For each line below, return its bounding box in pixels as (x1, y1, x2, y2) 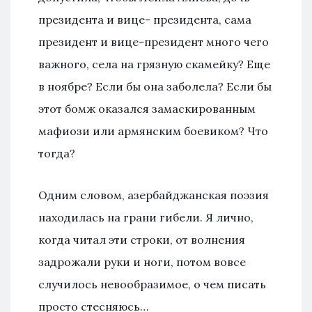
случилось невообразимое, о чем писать (38, 276, 266, 291)
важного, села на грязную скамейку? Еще (38, 56, 270, 71)
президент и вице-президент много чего (38, 34, 269, 49)
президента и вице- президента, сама (38, 12, 251, 26)
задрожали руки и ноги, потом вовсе (38, 254, 246, 269)
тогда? (38, 146, 75, 160)
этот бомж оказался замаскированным (38, 101, 256, 116)
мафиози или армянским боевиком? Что (38, 123, 268, 138)
